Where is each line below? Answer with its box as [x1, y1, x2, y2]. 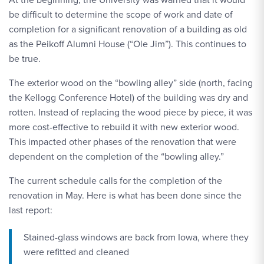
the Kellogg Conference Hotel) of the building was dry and [9, 91, 248, 104]
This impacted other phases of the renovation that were [9, 135, 236, 148]
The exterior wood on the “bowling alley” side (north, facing [9, 76, 253, 90]
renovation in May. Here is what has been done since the [9, 189, 242, 202]
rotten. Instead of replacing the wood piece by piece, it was [9, 105, 252, 119]
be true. [9, 52, 41, 65]
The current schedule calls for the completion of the [9, 174, 222, 187]
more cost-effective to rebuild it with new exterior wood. [9, 120, 239, 134]
